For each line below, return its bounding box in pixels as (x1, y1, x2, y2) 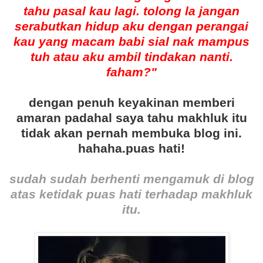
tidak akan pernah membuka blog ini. (21, 126, 242, 140)
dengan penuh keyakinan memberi (28, 96, 235, 110)
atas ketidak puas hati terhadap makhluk (11, 187, 252, 201)
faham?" (106, 65, 157, 79)
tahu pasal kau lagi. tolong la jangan (23, 4, 240, 18)
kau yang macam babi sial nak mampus (14, 35, 249, 49)
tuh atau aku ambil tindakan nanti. (30, 50, 233, 64)
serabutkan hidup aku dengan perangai (15, 19, 248, 33)
